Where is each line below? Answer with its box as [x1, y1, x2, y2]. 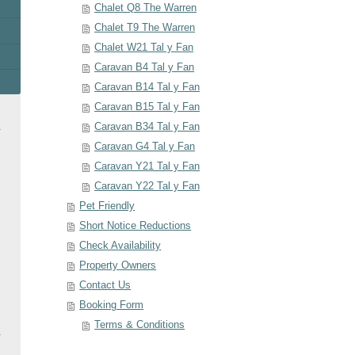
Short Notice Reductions [79, 220, 192, 232]
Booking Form [79, 300, 144, 311]
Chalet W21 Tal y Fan [94, 42, 194, 54]
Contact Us [79, 280, 132, 292]
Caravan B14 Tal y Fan [94, 82, 200, 94]
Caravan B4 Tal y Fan [94, 62, 195, 74]
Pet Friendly [79, 200, 136, 212]
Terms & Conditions [94, 319, 185, 331]
